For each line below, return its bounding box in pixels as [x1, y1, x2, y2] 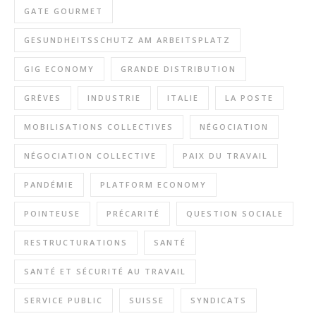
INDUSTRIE [87, 92, 141, 103]
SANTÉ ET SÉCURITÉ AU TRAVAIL [24, 265, 186, 276]
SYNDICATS [190, 294, 247, 305]
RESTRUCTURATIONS [24, 236, 128, 248]
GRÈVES [24, 92, 61, 103]
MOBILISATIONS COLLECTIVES [24, 121, 174, 132]
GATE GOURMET [24, 5, 103, 16]
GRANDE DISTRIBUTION [121, 63, 236, 74]
